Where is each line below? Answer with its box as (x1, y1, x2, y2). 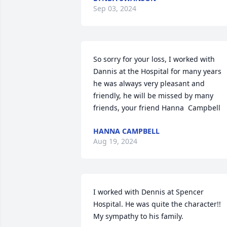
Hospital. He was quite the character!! (93, 199, 221, 209)
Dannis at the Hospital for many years (93, 66, 221, 76)
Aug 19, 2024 (93, 136, 137, 146)
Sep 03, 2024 (93, 4, 136, 13)
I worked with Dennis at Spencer (93, 187, 204, 197)
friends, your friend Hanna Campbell (93, 103, 220, 112)
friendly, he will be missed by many (93, 91, 213, 100)
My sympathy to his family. (93, 211, 183, 221)
